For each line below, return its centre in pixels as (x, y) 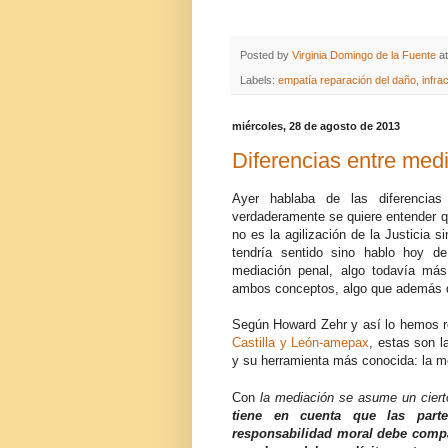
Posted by (266, 55)
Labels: (259, 79)
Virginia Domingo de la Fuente (364, 55)
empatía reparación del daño (347, 79)
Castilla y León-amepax (301, 343)
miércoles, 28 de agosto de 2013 (316, 125)
